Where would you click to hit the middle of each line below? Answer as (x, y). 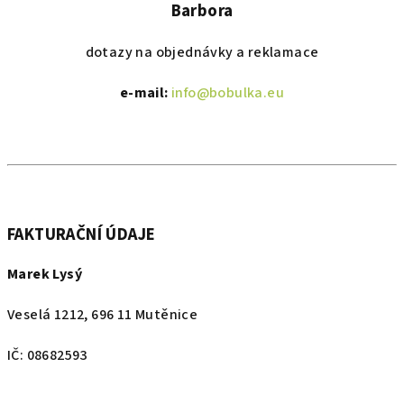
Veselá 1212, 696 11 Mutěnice (103, 315)
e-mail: (146, 93)
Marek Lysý (45, 274)
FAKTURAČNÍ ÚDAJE (82, 234)
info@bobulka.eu (228, 93)
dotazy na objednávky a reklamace (202, 52)
